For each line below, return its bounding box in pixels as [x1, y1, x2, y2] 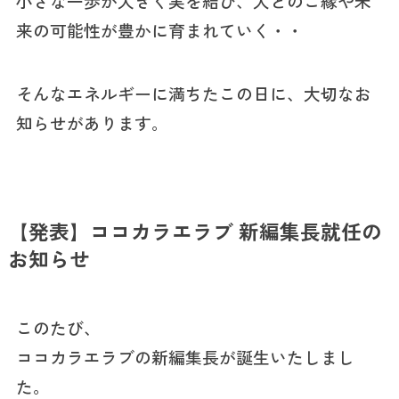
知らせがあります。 [15, 110, 168, 134]
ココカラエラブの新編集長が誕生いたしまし [15, 345, 354, 369]
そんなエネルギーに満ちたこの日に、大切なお [15, 80, 371, 105]
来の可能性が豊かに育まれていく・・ [15, 17, 304, 42]
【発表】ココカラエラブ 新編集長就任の [7, 216, 382, 246]
